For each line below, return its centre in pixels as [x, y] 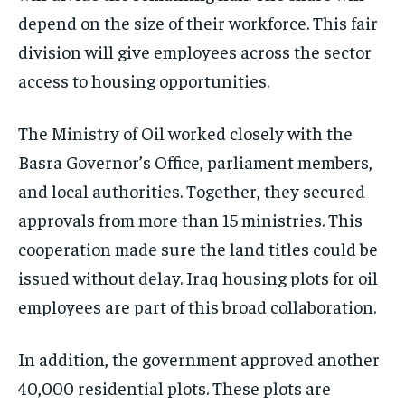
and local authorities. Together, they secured [192, 191]
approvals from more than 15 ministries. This [190, 220]
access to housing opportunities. [144, 80]
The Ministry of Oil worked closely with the [185, 133]
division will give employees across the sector [195, 52]
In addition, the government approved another [199, 359]
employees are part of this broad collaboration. [197, 306]
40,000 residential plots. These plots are [174, 388]
